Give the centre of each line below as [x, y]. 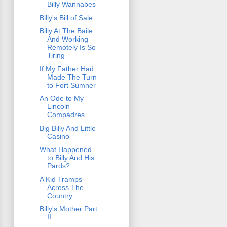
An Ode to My [61, 99]
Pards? [58, 166]
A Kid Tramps [61, 179]
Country [60, 195]
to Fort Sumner [71, 85]
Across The [65, 187]
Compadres [66, 115]
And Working [67, 39]
